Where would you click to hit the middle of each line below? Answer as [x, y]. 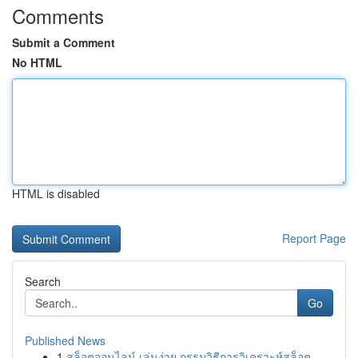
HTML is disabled [56, 193]
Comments [58, 16]
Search [43, 281]
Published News [65, 340]
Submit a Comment [64, 42]
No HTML [37, 62]
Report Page [314, 238]
